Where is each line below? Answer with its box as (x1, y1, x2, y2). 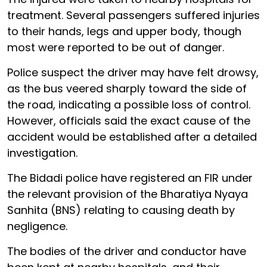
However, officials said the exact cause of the (7, 113, 250, 128)
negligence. (7, 219, 67, 234)
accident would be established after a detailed (7, 129, 257, 144)
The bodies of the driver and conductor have (7, 244, 246, 259)
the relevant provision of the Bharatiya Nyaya (7, 187, 248, 201)
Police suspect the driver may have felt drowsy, (7, 65, 259, 80)
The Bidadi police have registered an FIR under (7, 170, 253, 185)
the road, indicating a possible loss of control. (7, 97, 250, 112)
